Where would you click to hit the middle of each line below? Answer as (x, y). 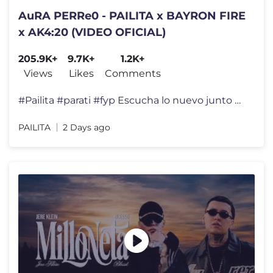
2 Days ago (87, 127)
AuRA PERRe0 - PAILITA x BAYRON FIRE (132, 16)
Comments (133, 73)
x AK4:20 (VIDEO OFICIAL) (92, 32)
